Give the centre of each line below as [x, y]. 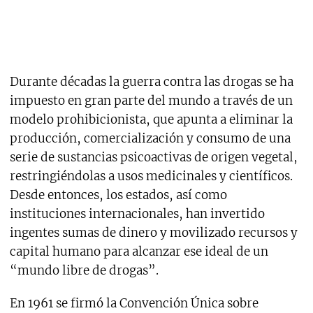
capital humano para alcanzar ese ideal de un [139, 252]
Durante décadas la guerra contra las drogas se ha [151, 82]
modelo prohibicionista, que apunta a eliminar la [151, 120]
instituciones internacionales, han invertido [137, 214]
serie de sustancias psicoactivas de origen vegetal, [153, 158]
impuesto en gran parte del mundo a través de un [151, 101]
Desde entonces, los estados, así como [118, 195]
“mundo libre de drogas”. [84, 271]
